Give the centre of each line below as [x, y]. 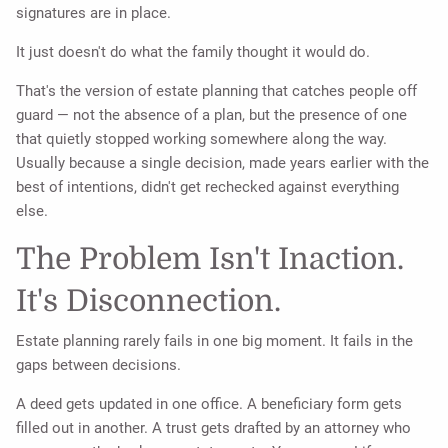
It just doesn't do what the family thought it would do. [193, 51]
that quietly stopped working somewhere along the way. [202, 138]
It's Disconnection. [149, 300]
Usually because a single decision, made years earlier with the [223, 162]
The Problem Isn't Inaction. [210, 258]
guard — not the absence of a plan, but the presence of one [212, 114]
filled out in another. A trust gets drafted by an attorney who [214, 428]
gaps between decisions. [99, 365]
